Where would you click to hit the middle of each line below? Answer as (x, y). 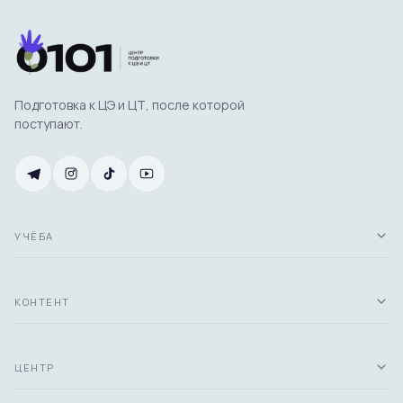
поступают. (49, 124)
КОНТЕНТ (42, 301)
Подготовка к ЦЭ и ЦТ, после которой (130, 105)
